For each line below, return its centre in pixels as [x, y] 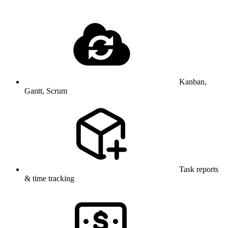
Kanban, [193, 81]
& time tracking [49, 178]
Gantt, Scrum [46, 91]
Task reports [199, 169]
